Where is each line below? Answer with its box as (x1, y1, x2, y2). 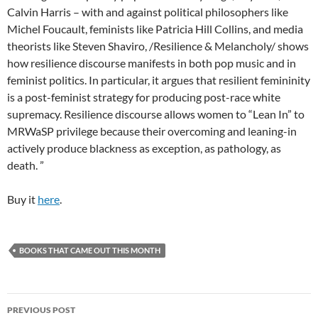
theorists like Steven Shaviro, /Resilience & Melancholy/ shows (7, 38, 309, 53)
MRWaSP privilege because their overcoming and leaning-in (7, 124, 297, 138)
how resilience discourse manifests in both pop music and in (7, 55, 296, 70)
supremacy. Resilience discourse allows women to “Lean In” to (7, 106, 305, 121)
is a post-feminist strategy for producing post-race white (7, 89, 280, 104)
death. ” (7, 158, 44, 172)
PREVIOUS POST (7, 304, 75, 315)
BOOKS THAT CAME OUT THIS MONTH (19, 245, 160, 255)
